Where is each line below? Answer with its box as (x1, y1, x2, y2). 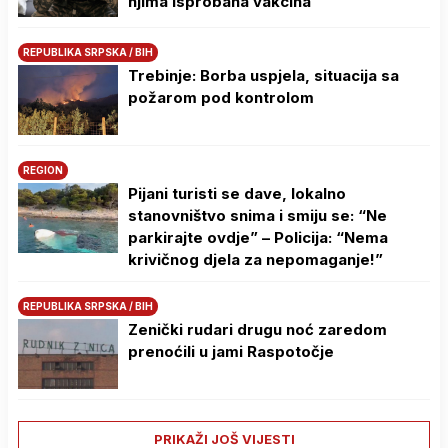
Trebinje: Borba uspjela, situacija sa (128, 66, 399, 86)
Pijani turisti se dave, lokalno (128, 184, 346, 204)
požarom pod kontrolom (128, 88, 314, 108)
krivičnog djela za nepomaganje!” (128, 250, 383, 270)
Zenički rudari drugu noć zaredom (128, 320, 387, 340)
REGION (23, 164, 63, 177)
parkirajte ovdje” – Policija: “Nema (128, 228, 388, 248)
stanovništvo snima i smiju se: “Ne (128, 206, 387, 226)
